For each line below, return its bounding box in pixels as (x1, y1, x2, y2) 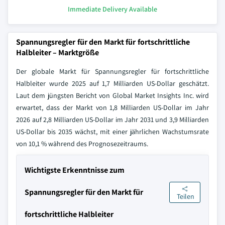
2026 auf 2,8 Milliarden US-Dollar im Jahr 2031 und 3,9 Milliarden (16, 115, 209, 124)
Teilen (177, 192, 195, 201)
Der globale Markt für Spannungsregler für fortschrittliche (16, 67, 209, 76)
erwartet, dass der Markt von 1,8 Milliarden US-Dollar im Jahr (16, 103, 209, 112)
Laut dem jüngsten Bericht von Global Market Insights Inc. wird (16, 91, 209, 100)
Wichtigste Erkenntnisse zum (25, 165, 125, 175)
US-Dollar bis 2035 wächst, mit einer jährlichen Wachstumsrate (16, 127, 209, 136)
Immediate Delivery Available (68, 5, 157, 14)
